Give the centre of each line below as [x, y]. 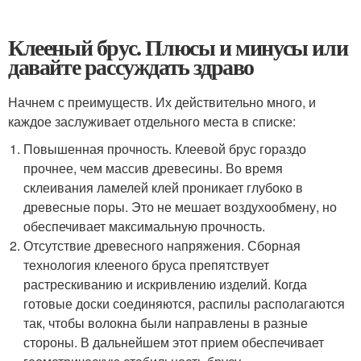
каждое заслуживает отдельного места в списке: [152, 121]
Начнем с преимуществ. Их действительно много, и [162, 102]
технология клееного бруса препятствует [147, 265]
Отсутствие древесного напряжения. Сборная [162, 245]
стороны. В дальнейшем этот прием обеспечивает [174, 342]
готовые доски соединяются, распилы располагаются [185, 303]
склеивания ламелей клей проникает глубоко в [164, 187]
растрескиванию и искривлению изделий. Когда [166, 284]
